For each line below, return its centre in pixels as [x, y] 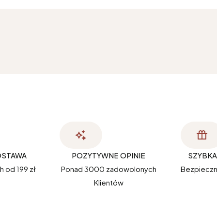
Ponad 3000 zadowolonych [108, 169]
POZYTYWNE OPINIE [108, 155]
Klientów [108, 183]
